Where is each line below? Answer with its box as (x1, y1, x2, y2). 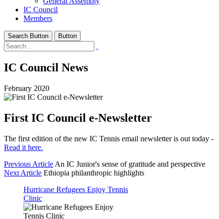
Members (23, 14, 52, 22)
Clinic (23, 194, 42, 202)
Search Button (8, 32, 48, 40)
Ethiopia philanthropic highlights (44, 168, 144, 177)
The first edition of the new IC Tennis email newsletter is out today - (4, 134, 214, 143)
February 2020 (4, 84, 49, 92)
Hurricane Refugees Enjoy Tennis (23, 185, 128, 194)
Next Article (4, 168, 42, 177)
